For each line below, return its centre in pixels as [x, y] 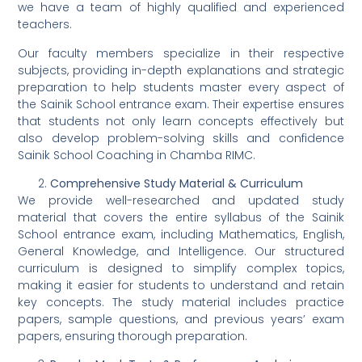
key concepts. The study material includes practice [181, 303]
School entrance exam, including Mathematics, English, [181, 235]
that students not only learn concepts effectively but [181, 121]
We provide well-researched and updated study [181, 201]
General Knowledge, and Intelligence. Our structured [181, 252]
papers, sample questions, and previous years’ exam [181, 320]
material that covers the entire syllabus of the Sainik [181, 218]
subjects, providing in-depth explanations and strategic [181, 70]
